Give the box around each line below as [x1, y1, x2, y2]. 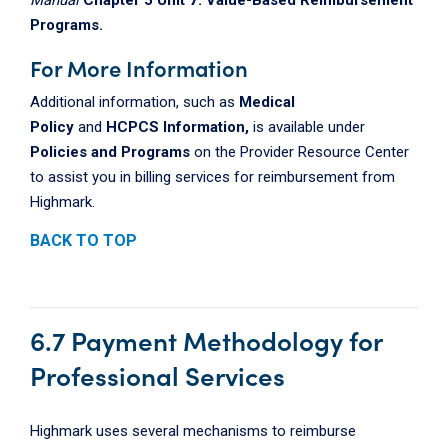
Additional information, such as [30, 92, 239, 111]
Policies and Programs [30, 142, 194, 161]
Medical [239, 92, 295, 111]
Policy [30, 117, 74, 136]
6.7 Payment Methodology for [30, 320, 382, 358]
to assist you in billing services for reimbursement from [30, 167, 395, 186]
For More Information [30, 51, 248, 83]
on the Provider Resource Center [194, 142, 409, 161]
